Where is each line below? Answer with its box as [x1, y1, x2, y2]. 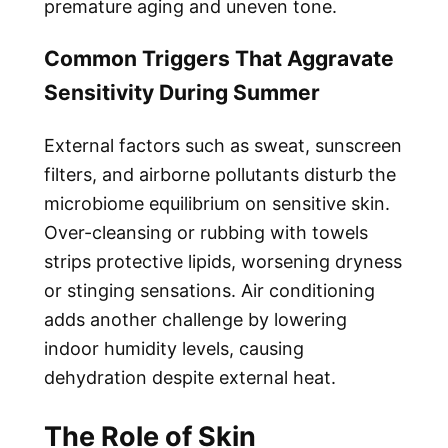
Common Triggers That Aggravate [44, 46, 394, 72]
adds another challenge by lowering [44, 309, 347, 331]
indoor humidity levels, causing [44, 338, 304, 360]
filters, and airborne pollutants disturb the [44, 164, 396, 186]
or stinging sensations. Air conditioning [44, 280, 375, 302]
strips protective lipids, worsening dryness [44, 251, 402, 273]
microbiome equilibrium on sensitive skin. [44, 193, 390, 215]
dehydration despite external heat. [44, 367, 336, 389]
